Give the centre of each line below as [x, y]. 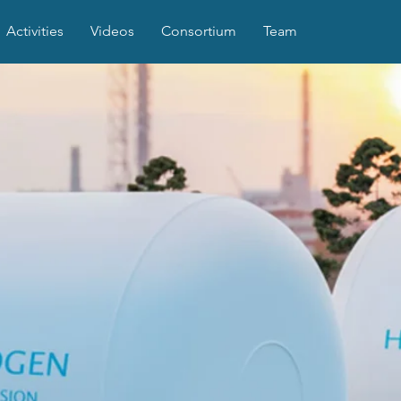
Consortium [199, 31]
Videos [112, 31]
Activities [35, 31]
